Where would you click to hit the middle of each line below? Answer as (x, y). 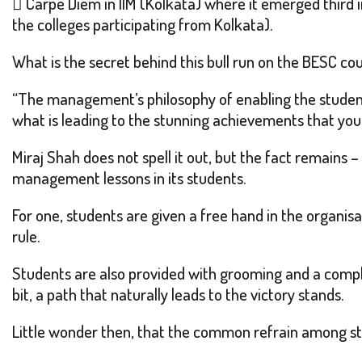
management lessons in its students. (129, 178)
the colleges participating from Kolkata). (143, 24)
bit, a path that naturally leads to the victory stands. (178, 294)
